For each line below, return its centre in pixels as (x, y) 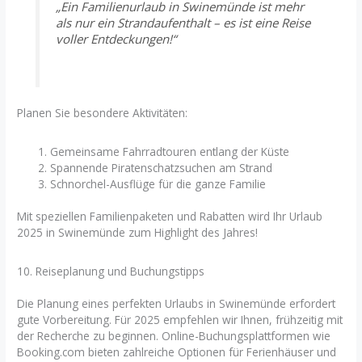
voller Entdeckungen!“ (116, 38)
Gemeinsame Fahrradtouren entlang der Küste (170, 151)
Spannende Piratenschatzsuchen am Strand (162, 167)
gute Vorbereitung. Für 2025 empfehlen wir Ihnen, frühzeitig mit (180, 319)
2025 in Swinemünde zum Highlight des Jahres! (138, 233)
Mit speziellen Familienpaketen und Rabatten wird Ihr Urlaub (170, 217)
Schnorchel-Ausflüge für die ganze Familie (158, 183)
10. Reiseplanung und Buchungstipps (111, 271)
